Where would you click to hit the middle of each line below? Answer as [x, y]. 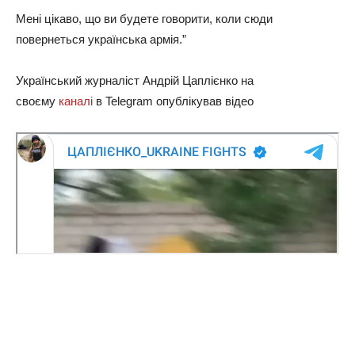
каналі [76, 101]
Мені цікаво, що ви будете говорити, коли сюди [144, 18]
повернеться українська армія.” [101, 39]
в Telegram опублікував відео [173, 101]
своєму [37, 101]
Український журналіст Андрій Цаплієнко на [135, 80]
